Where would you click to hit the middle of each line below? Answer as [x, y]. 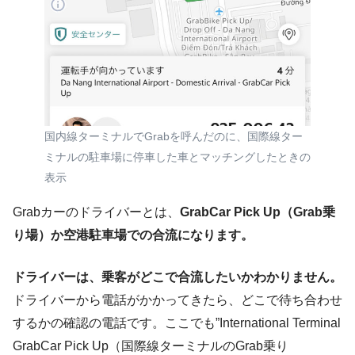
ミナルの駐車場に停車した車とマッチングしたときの [177, 157]
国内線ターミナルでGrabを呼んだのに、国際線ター [174, 137]
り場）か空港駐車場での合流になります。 [133, 235]
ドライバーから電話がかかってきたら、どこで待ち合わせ [177, 300]
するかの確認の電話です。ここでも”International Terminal [177, 323]
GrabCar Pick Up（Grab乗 [258, 212]
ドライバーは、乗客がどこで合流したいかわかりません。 [177, 277]
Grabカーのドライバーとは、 [96, 212]
